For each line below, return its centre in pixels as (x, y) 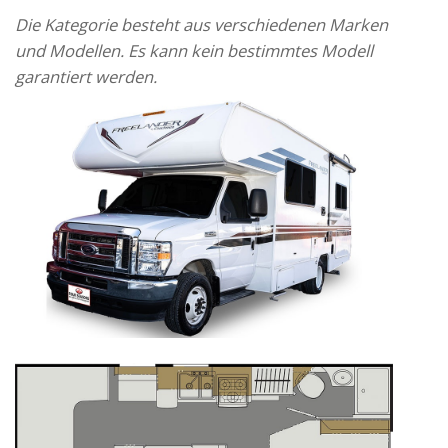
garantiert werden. (86, 76)
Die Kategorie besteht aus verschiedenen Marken (203, 24)
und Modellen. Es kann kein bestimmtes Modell (194, 50)
